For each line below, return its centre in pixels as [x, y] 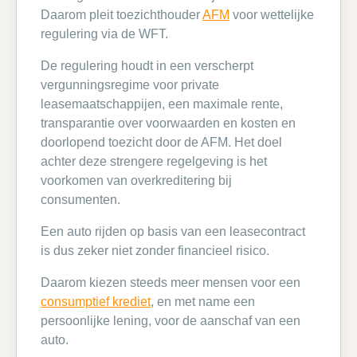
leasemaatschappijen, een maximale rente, [162, 104]
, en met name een [203, 302]
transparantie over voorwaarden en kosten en [168, 123]
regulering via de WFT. [104, 34]
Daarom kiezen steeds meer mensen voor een [171, 282]
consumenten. [82, 200]
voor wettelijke [272, 15]
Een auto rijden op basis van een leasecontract [173, 231]
